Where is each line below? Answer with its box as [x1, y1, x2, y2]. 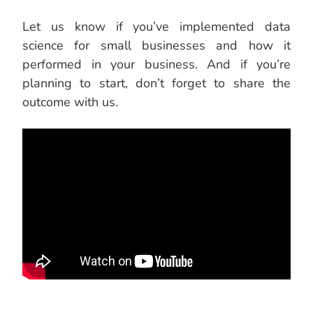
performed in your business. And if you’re [22, 56, 291, 73]
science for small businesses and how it [22, 37, 291, 54]
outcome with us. [22, 94, 118, 111]
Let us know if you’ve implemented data [22, 18, 291, 36]
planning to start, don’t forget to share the [22, 75, 291, 92]
